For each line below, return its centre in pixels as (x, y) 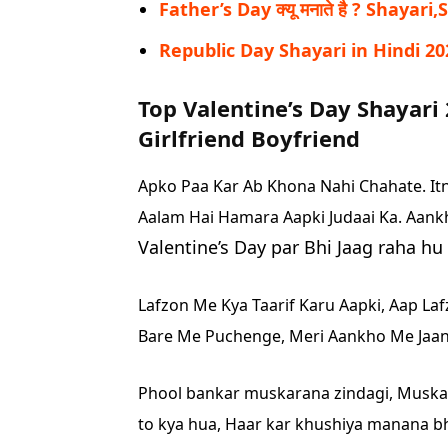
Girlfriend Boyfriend (249, 137)
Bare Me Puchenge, (213, 335)
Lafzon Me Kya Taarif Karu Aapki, (263, 304)
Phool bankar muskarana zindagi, (267, 392)
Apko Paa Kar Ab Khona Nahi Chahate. (284, 185)
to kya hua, (181, 423)
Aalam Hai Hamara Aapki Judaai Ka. (272, 216)
